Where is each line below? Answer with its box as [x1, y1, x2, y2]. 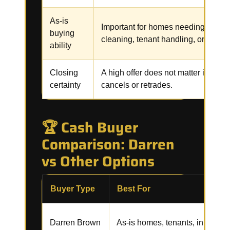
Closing [50, 68, 78, 77]
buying [50, 29, 74, 37]
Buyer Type [50, 184, 95, 193]
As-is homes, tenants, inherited [117, 218, 228, 227]
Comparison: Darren [42, 133, 175, 156]
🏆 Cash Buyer [42, 116, 138, 139]
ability [50, 41, 71, 50]
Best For [117, 184, 150, 193]
